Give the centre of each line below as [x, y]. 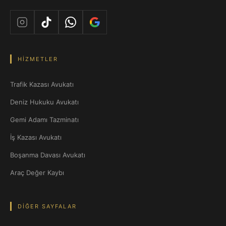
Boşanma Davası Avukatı [48, 155]
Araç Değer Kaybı [37, 173]
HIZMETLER [38, 59]
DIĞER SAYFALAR [47, 206]
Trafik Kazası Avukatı [42, 84]
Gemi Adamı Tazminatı [44, 120]
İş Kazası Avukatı [36, 137]
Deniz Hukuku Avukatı [44, 102]
